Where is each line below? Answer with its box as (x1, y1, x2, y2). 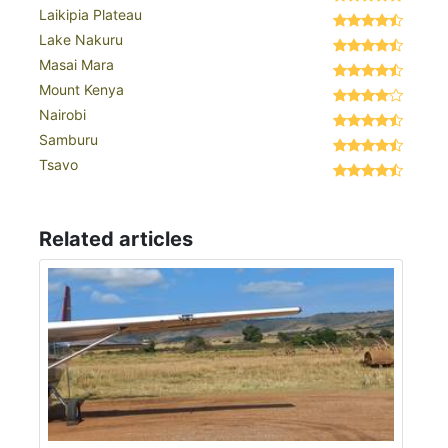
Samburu (39, 131, 98, 149)
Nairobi (39, 106, 86, 124)
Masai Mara (39, 56, 114, 74)
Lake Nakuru (39, 31, 123, 49)
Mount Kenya (39, 81, 124, 99)
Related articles (39, 227, 193, 252)
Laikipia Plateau (39, 6, 142, 24)
